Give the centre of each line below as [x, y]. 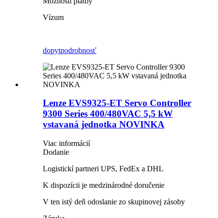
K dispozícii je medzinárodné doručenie [104, 185]
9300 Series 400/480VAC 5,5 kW [108, 114]
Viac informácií [66, 144]
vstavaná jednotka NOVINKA [104, 125]
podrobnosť [78, 50]
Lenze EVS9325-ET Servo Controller [117, 103]
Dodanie [56, 152]
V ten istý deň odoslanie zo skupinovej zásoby [114, 202]
